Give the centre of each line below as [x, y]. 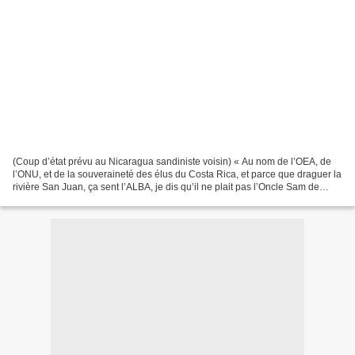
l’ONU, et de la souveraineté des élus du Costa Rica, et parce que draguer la [177, 174]
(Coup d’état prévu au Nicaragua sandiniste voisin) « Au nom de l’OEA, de [172, 161]
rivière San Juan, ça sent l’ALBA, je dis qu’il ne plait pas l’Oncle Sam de [166, 187]
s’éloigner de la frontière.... [70, 199]
